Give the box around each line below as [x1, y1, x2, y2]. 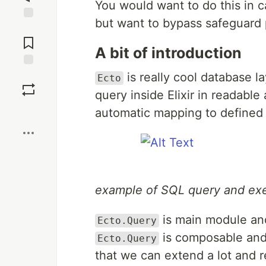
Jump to [12, 23, 45, 33]
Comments [8, 33, 49, 43]
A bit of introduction [95, 44, 242, 62]
